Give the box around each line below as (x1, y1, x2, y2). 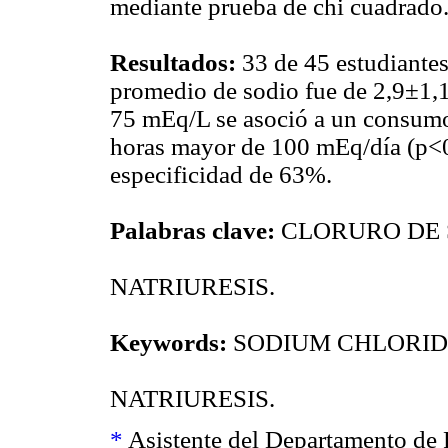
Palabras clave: (110, 216, 281, 244)
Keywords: (110, 328, 233, 356)
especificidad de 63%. (110, 160, 332, 188)
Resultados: (110, 48, 242, 76)
